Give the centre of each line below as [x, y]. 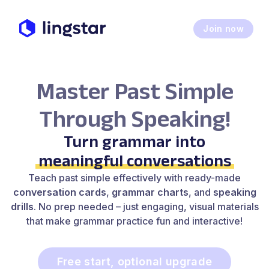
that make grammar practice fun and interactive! [134, 221]
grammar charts [150, 192]
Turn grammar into [134, 141]
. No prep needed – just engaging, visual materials [146, 207]
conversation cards [59, 192]
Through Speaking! [134, 118]
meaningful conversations [134, 161]
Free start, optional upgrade [134, 261]
